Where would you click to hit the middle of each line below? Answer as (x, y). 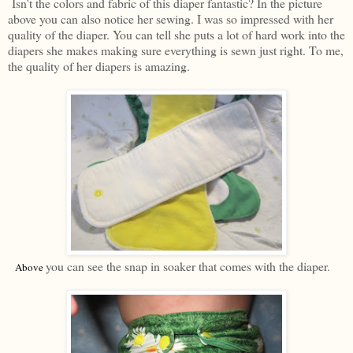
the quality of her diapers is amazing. (99, 66)
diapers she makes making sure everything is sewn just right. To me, (176, 50)
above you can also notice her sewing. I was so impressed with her (171, 19)
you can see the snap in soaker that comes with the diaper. (188, 266)
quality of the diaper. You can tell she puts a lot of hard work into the (176, 35)
